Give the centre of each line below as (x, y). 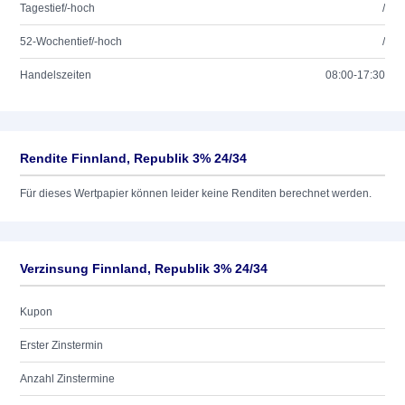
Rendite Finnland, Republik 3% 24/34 (133, 158)
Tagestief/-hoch (57, 8)
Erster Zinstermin (61, 345)
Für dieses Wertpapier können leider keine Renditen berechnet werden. (196, 193)
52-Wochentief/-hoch (71, 42)
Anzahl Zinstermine (67, 379)
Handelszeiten (56, 75)
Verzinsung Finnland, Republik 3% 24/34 (144, 268)
